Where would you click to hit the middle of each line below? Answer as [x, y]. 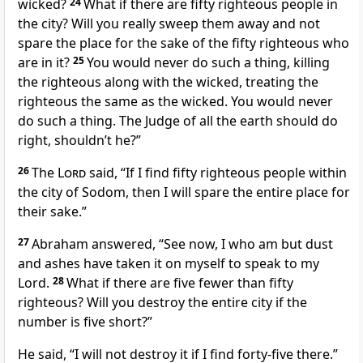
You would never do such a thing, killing [208, 63]
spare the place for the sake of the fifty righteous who [184, 43]
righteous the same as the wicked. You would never [175, 102]
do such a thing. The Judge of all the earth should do [178, 121]
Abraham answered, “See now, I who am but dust [182, 244]
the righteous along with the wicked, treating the [168, 82]
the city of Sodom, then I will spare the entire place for [184, 192]
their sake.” [52, 212]
